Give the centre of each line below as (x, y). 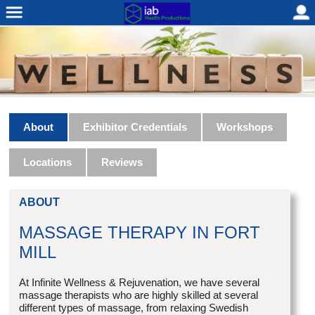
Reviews (122, 162)
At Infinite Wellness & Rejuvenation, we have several (140, 283)
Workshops (245, 127)
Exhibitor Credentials (135, 127)
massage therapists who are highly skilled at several (139, 295)
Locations (48, 162)
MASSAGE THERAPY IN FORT (140, 233)
